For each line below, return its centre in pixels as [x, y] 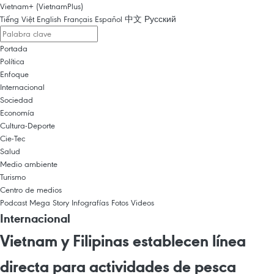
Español [109, 19]
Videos [143, 202]
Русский [160, 19]
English [49, 19]
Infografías [90, 202]
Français [78, 19]
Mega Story [49, 202]
